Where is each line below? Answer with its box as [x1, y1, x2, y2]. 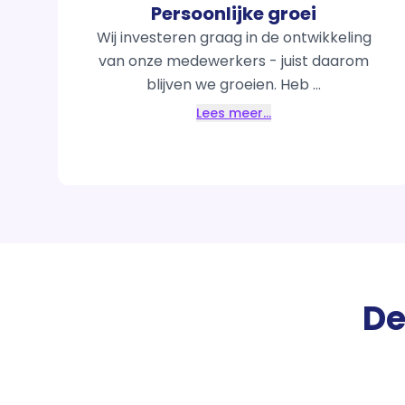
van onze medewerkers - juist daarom [99, 50, 370, 71]
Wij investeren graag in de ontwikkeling [96, 26, 372, 48]
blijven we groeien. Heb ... [146, 73, 322, 95]
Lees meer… [196, 103, 272, 122]
